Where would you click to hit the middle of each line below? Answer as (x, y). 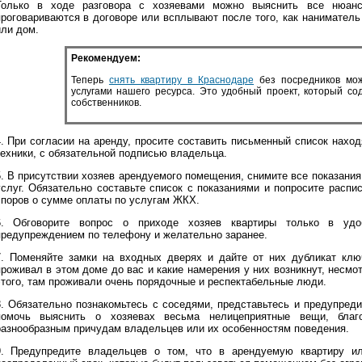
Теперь (90, 80)
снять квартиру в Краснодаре (181, 80)
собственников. (106, 102)
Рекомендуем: (105, 59)
